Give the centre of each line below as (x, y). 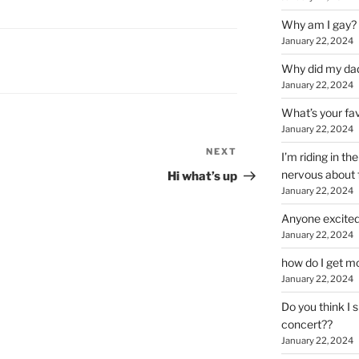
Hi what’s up (203, 177)
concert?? (307, 325)
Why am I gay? (319, 25)
